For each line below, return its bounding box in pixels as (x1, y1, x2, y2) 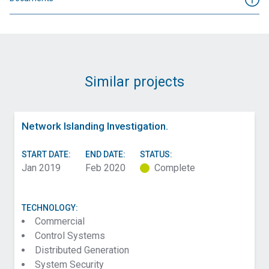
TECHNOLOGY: (22, 203, 78, 213)
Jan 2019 (22, 162, 61, 174)
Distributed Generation (35, 244, 129, 256)
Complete (154, 162, 195, 174)
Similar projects (85, 74, 184, 90)
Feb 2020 (85, 162, 125, 174)
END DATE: (85, 150, 125, 159)
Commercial (35, 216, 85, 227)
